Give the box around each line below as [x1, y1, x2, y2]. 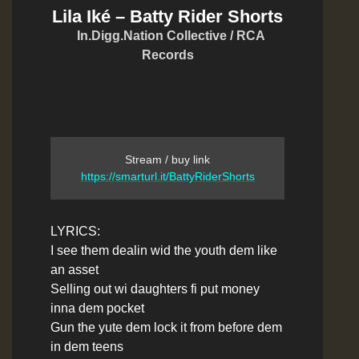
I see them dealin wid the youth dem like [50, 243, 277, 257]
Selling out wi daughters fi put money [50, 281, 260, 296]
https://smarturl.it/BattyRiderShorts [80, 169, 255, 183]
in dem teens [50, 339, 123, 353]
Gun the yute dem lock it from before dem [50, 320, 282, 334]
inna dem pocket [50, 301, 144, 315]
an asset [50, 262, 99, 276]
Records [141, 47, 194, 62]
